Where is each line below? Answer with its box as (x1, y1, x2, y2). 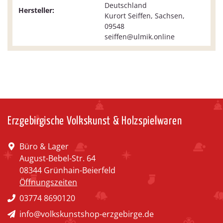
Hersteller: (18, 5, 54, 15)
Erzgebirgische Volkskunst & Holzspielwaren (7, 115, 182, 127)
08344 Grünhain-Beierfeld (19, 165, 115, 176)
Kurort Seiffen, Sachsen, (105, 11, 185, 21)
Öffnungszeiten (19, 177, 77, 188)
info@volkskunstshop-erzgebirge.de (19, 209, 154, 220)
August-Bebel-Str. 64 (19, 153, 96, 164)
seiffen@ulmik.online (105, 32, 175, 42)
